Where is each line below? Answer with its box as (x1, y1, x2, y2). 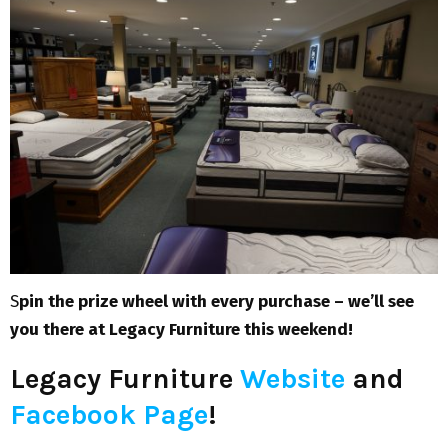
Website (240, 362, 345, 396)
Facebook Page (10, 398, 208, 432)
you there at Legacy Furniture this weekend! (10, 319, 353, 341)
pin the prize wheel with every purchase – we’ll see (19, 291, 414, 313)
